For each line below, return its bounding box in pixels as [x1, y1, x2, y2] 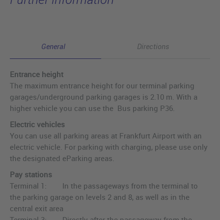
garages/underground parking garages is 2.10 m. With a [10, 92, 197, 102]
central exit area [10, 203, 63, 214]
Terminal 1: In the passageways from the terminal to [10, 181, 198, 191]
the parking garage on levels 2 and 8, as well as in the [10, 192, 190, 202]
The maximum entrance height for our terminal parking [10, 81, 194, 91]
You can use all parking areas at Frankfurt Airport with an [10, 131, 202, 141]
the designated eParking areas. [10, 153, 114, 164]
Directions [137, 41, 169, 52]
